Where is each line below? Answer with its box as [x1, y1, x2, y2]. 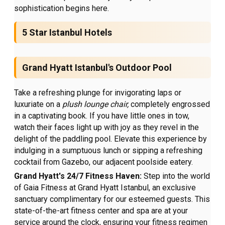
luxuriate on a [14, 99, 61, 109]
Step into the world [144, 171, 210, 181]
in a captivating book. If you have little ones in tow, [14, 111, 190, 121]
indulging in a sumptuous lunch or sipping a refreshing [14, 146, 203, 156]
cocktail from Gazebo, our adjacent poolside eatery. [14, 157, 193, 167]
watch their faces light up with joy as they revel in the [14, 123, 199, 133]
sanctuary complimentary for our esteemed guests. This [14, 194, 210, 204]
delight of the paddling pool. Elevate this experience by [14, 134, 207, 144]
